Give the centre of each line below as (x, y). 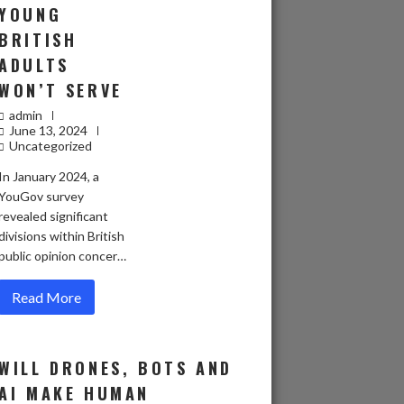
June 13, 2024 (49, 130)
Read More (47, 297)
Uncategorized (51, 146)
